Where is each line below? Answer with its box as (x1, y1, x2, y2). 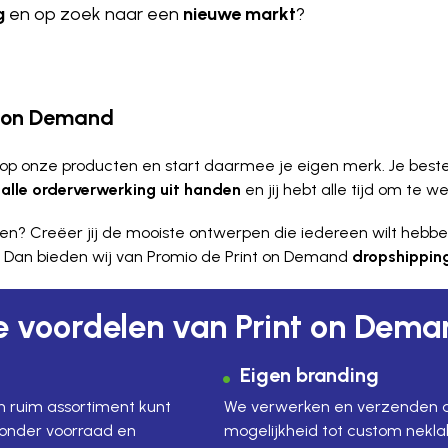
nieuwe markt (183, 3, 296, 26)
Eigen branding (240, 362, 379, 387)
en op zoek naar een (5, 3, 183, 26)
